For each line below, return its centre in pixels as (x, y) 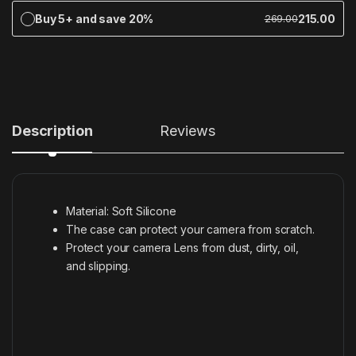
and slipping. (99, 266)
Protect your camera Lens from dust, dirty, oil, (182, 248)
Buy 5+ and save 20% (95, 19)
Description (52, 131)
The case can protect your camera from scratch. (190, 230)
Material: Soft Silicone (121, 211)
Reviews (188, 131)
